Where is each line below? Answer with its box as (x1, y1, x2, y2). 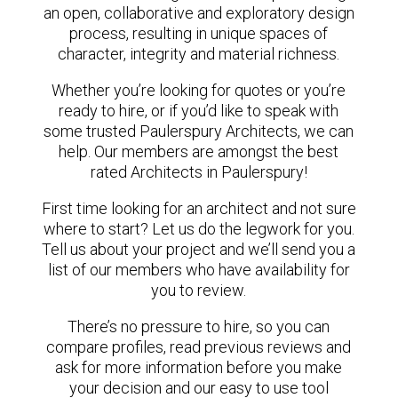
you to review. (151, 281, 247, 299)
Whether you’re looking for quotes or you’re (52, 81, 346, 99)
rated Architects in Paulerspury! (90, 163, 307, 181)
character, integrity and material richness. (58, 44, 340, 63)
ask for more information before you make (55, 358, 343, 377)
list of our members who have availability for (47, 260, 350, 279)
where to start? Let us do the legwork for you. (43, 219, 354, 238)
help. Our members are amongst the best (59, 142, 339, 161)
